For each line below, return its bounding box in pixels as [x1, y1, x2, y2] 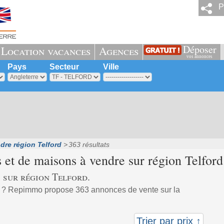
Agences [98, 43, 138, 58]
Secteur [49, 62, 79, 71]
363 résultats [68, 140, 109, 148]
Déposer [182, 42, 216, 56]
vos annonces [186, 54, 212, 59]
